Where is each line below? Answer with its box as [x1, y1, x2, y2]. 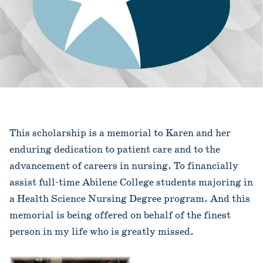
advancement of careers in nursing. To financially [9, 159, 238, 173]
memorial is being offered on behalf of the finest [9, 208, 231, 222]
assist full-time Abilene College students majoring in [9, 176, 253, 189]
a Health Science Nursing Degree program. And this [9, 192, 250, 205]
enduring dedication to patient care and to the [9, 143, 220, 156]
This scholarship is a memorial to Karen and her [9, 126, 231, 140]
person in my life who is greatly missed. [9, 225, 194, 238]
